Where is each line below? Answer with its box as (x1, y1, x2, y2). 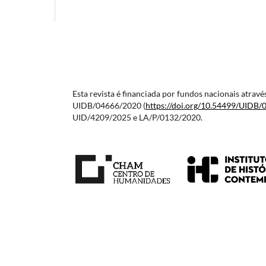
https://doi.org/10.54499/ (145, 100, 239, 111)
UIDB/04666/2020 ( (72, 100, 145, 111)
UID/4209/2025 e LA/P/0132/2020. (72, 112, 202, 123)
